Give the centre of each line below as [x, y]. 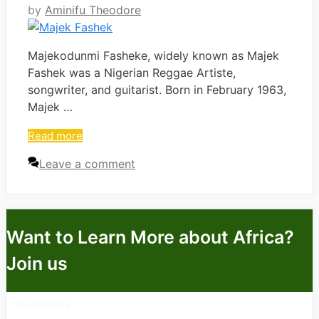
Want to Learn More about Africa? [150, 237]
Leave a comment [87, 164]
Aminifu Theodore [93, 10]
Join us [37, 263]
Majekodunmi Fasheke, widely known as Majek [153, 56]
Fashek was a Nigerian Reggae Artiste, [132, 73]
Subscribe [43, 305]
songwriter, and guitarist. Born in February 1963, [157, 90]
